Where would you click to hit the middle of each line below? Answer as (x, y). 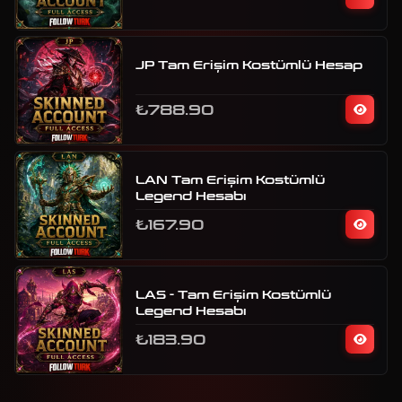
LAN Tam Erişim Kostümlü (230, 180)
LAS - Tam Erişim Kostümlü (233, 295)
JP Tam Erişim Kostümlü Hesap (249, 65)
